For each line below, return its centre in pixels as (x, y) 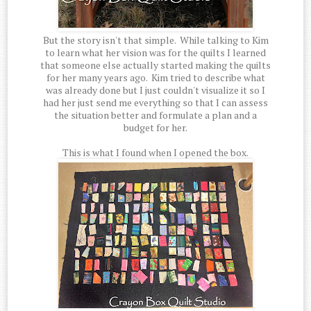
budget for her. (155, 128)
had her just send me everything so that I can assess (155, 103)
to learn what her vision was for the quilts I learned (155, 53)
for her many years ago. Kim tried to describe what (155, 78)
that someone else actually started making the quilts (155, 65)
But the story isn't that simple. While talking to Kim (155, 40)
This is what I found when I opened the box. (155, 153)
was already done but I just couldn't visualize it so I (155, 90)
